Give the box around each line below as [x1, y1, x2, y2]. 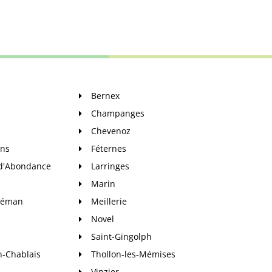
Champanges [91, 107, 144, 119]
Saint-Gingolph [91, 231, 152, 242]
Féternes [91, 143, 126, 154]
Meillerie [91, 195, 127, 207]
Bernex [91, 90, 120, 101]
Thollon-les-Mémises [91, 248, 175, 260]
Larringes [91, 160, 129, 172]
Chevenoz [91, 125, 131, 137]
